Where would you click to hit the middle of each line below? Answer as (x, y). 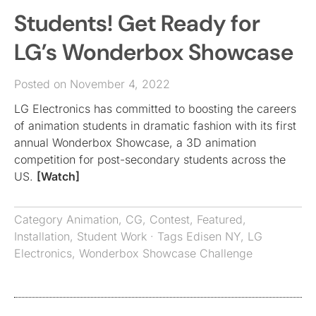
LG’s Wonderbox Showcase (154, 53)
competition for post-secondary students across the (150, 160)
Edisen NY (213, 237)
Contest (170, 220)
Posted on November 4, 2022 (92, 84)
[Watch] (58, 177)
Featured (220, 220)
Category (40, 220)
